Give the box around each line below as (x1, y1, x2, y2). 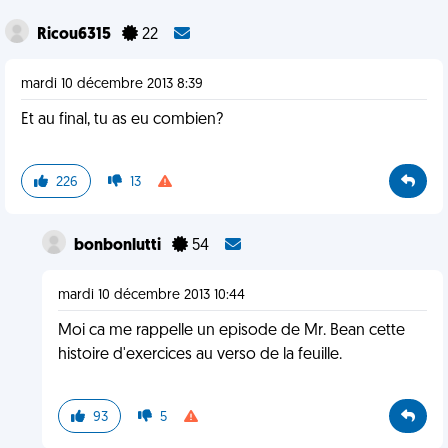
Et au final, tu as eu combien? (21, 112, 223, 128)
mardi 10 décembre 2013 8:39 (21, 77, 203, 92)
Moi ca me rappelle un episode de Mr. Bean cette (57, 323, 405, 339)
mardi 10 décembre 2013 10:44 (57, 288, 245, 303)
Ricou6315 (37, 27, 114, 43)
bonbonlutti (73, 238, 164, 254)
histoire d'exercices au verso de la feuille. (57, 347, 342, 363)
